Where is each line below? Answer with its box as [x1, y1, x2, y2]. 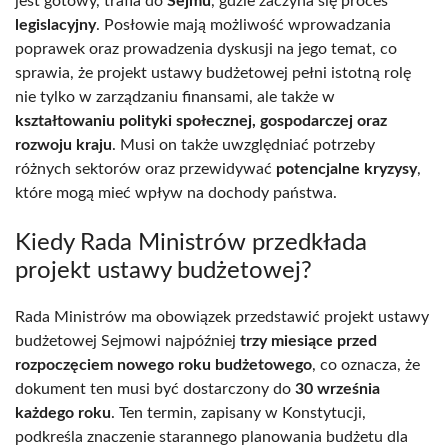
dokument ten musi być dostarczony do [15, 380, 295, 397]
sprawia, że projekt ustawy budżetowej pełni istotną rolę [15, 64, 411, 81]
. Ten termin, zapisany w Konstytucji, [111, 404, 366, 421]
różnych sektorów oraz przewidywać [15, 160, 276, 177]
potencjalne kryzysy [276, 160, 417, 177]
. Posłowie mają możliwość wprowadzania [96, 16, 391, 33]
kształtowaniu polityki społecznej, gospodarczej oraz [15, 112, 387, 129]
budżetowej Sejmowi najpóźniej [15, 332, 240, 349]
